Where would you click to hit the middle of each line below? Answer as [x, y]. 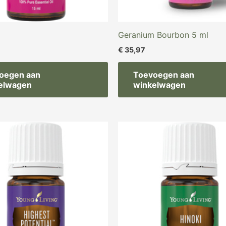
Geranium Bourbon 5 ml [163, 35]
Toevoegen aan [164, 75]
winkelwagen [159, 85]
